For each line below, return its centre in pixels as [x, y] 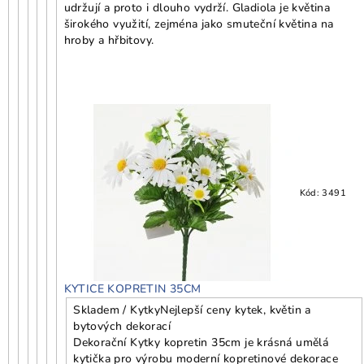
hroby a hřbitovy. [109, 41]
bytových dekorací [122, 327]
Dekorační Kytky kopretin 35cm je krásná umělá [201, 343]
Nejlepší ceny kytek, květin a [236, 310]
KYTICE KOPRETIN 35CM [132, 289]
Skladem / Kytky [117, 310]
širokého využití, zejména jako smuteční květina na [199, 24]
